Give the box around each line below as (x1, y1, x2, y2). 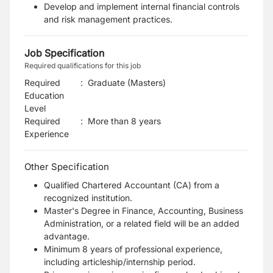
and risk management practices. (44, 14, 172, 24)
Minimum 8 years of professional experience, (44, 244, 222, 254)
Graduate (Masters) (88, 77, 166, 88)
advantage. (44, 231, 90, 241)
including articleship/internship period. (44, 257, 196, 267)
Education (24, 90, 64, 101)
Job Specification (24, 47, 104, 59)
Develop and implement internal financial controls (44, 1, 239, 12)
